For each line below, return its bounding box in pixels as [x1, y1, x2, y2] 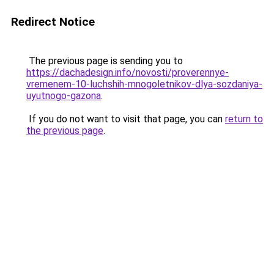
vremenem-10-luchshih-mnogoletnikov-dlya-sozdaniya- [26, 78, 262, 90]
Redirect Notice [11, 15, 95, 29]
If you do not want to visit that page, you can [26, 113, 225, 125]
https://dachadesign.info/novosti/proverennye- [26, 67, 229, 78]
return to [225, 113, 263, 125]
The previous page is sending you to [26, 55, 183, 67]
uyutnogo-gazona [26, 90, 101, 102]
